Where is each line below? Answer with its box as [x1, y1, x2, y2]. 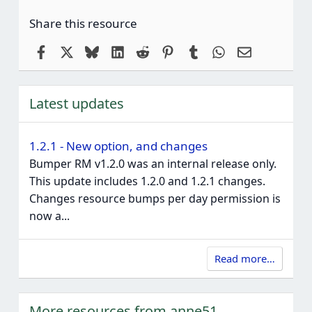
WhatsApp [225, 42, 280, 58]
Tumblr [199, 42, 237, 58]
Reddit [149, 42, 184, 58]
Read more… [214, 251, 276, 266]
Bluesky [98, 42, 139, 58]
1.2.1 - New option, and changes [29, 138, 208, 155]
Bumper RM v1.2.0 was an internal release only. [29, 156, 276, 172]
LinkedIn [123, 42, 169, 58]
